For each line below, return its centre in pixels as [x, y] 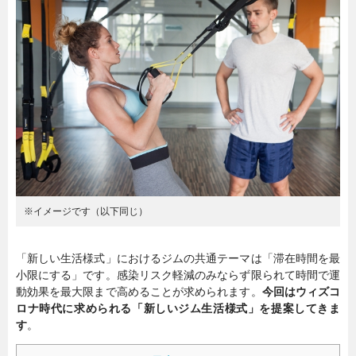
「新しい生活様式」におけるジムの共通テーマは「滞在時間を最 [178, 259]
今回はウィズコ [301, 292]
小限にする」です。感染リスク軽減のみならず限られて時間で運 [178, 275]
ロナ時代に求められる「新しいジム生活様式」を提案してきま [178, 309]
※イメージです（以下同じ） [86, 212]
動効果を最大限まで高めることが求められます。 [139, 292]
